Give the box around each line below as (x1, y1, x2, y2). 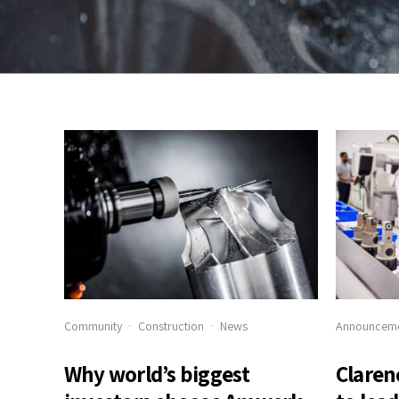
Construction (138, 317, 204, 334)
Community (64, 317, 122, 334)
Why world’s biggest (64, 358, 250, 388)
